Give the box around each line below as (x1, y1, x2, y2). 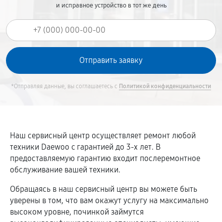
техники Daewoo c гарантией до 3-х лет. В (10, 142, 161, 152)
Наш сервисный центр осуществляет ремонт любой (10, 131, 196, 141)
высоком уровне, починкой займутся (10, 207, 144, 217)
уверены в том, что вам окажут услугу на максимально (10, 196, 209, 206)
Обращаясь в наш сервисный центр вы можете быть (10, 184, 197, 194)
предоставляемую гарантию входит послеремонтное (10, 154, 200, 164)
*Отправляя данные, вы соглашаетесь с (11, 83, 119, 90)
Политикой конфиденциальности (119, 83, 211, 90)
